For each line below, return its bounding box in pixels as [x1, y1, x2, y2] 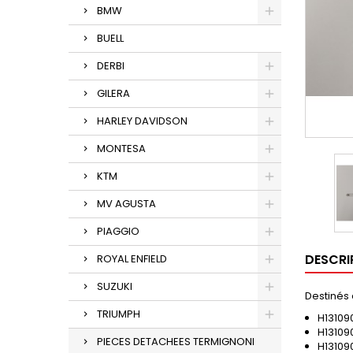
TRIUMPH [97, 307, 140, 321]
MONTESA [97, 141, 146, 156]
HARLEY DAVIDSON [97, 113, 188, 128]
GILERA [97, 86, 130, 101]
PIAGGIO [97, 224, 139, 239]
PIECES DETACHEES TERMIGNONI [97, 334, 255, 349]
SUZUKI [97, 279, 132, 294]
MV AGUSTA [97, 196, 156, 211]
